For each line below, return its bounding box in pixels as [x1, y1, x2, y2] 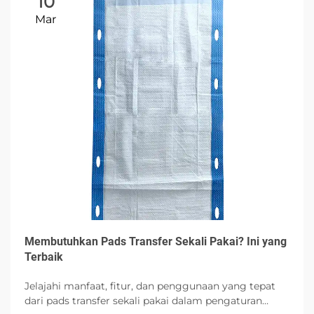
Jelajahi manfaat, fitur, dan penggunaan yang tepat [25, 279, 275, 292]
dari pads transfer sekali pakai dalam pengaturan [25, 294, 262, 307]
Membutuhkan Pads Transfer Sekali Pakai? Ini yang [25, 234, 287, 248]
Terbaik [25, 250, 63, 264]
